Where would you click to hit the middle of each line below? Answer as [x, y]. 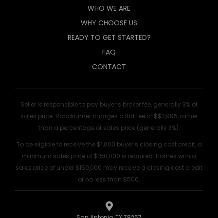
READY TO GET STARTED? [109, 37]
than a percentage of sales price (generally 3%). [109, 128]
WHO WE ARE [109, 8]
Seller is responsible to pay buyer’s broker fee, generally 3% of [109, 104]
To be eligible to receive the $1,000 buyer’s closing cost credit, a [109, 144]
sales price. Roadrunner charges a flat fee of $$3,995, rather [109, 116]
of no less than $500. [109, 179]
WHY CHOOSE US [109, 23]
